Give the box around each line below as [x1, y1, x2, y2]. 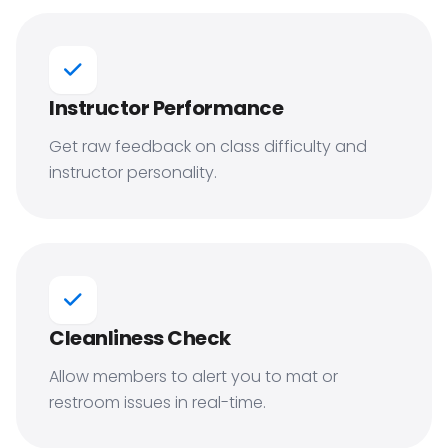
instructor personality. [49, 161, 217, 184]
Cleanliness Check [49, 324, 231, 352]
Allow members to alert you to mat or [49, 365, 338, 388]
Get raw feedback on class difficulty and [49, 135, 367, 158]
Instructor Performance [49, 94, 283, 122]
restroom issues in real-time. [49, 391, 266, 414]
